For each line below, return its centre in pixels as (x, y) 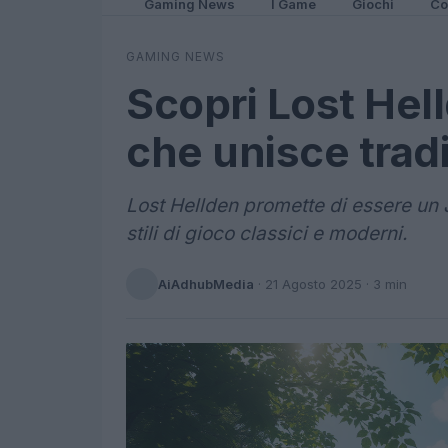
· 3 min (384, 283)
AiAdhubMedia (206, 283)
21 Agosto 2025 (313, 283)
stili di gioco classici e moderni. (266, 233)
